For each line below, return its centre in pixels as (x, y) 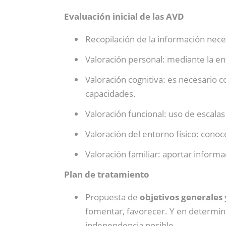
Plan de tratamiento (107, 174)
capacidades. (110, 94)
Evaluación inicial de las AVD (124, 16)
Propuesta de (112, 197)
